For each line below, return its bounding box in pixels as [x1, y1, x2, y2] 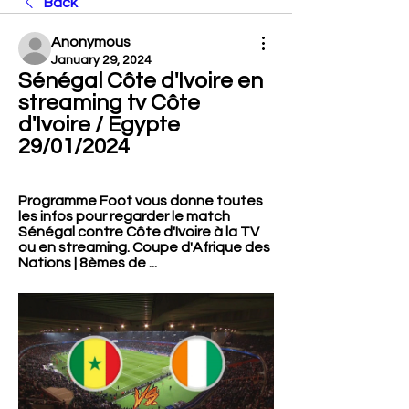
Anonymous [51, 35, 131, 49]
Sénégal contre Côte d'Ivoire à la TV [18, 225, 259, 239]
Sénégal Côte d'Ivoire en [18, 69, 263, 92]
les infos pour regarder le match [18, 209, 230, 224]
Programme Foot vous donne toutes [18, 194, 263, 208]
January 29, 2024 [51, 54, 152, 67]
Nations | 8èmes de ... [18, 256, 157, 270]
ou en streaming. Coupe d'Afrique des [18, 240, 270, 255]
